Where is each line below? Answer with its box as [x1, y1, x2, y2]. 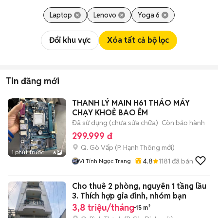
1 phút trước [12, 148, 44, 156]
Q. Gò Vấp [81, 143, 113, 152]
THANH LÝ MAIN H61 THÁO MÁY [72, 98, 190, 108]
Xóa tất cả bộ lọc [107, 35, 169, 45]
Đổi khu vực [49, 35, 91, 45]
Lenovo [93, 11, 116, 19]
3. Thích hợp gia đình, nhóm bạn [72, 191, 186, 201]
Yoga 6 [138, 11, 160, 19]
